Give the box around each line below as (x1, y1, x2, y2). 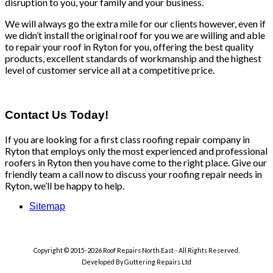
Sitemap (29, 200, 65, 211)
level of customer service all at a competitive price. (5, 64, 214, 76)
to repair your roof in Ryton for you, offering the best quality (5, 41, 253, 53)
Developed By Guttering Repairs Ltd (82, 257, 191, 266)
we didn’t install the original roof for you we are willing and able (5, 29, 265, 41)
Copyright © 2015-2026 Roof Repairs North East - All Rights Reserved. (34, 246, 239, 254)
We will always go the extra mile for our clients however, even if (5, 18, 266, 30)
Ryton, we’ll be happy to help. (5, 179, 124, 191)
